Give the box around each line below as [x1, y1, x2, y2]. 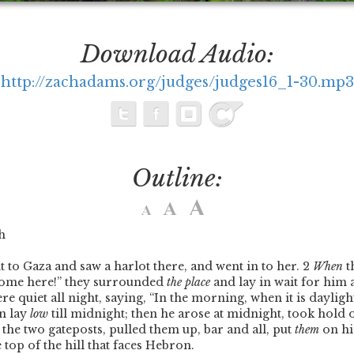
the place [167, 275, 210, 290]
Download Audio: [80, 40, 274, 70]
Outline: [131, 164, 223, 194]
